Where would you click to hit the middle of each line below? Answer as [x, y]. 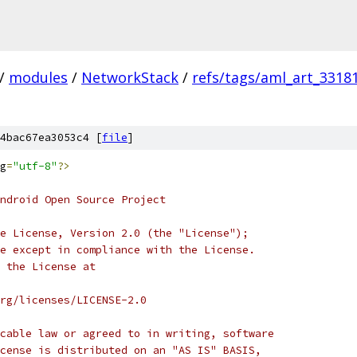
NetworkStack [130, 77]
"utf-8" [35, 166]
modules [38, 77]
